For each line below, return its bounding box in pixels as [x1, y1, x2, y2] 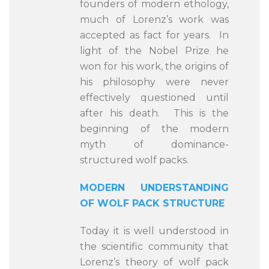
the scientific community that [80, 241, 229, 252]
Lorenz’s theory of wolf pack [80, 256, 229, 268]
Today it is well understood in [80, 225, 229, 237]
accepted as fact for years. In [80, 29, 229, 41]
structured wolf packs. [80, 154, 189, 166]
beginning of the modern [80, 123, 229, 134]
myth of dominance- [80, 139, 229, 150]
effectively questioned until [80, 92, 229, 103]
